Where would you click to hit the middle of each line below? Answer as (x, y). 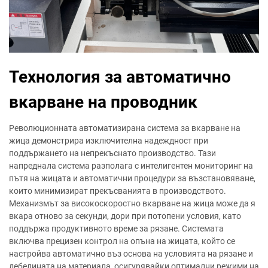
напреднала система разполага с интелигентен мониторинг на (131, 166)
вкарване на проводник (103, 102)
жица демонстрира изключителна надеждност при (109, 141)
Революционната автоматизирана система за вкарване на (125, 128)
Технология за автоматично (120, 77)
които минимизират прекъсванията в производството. (118, 191)
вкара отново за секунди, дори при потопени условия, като (125, 216)
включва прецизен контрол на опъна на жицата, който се (122, 241)
